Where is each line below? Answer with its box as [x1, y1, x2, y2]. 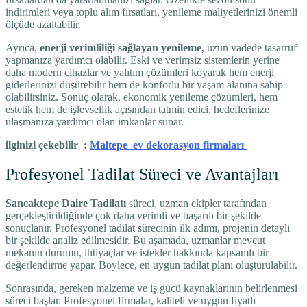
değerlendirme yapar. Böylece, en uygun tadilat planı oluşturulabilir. [5, 258, 297, 271]
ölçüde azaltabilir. [5, 19, 81, 31]
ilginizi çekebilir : [5, 139, 90, 151]
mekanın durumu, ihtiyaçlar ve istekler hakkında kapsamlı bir [5, 246, 269, 258]
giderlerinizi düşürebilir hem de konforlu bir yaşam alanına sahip [5, 79, 283, 91]
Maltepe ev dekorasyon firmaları [90, 139, 247, 151]
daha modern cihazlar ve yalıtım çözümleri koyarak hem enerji [5, 66, 274, 79]
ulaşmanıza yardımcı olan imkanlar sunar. [5, 116, 184, 128]
